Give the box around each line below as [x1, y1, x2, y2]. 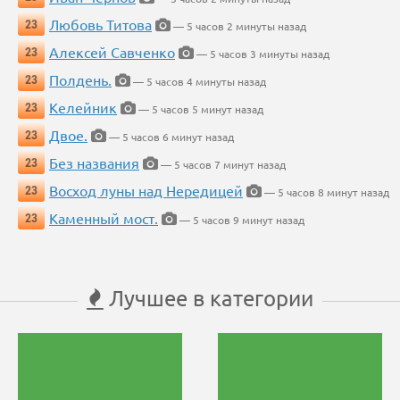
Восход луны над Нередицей [49, 181, 243, 200]
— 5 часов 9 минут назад [177, 212, 304, 228]
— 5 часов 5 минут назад [136, 102, 263, 117]
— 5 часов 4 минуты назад [130, 74, 266, 89]
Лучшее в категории [104, 285, 313, 312]
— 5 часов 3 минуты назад [194, 46, 329, 62]
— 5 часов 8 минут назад [262, 185, 389, 200]
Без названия [49, 154, 139, 172]
